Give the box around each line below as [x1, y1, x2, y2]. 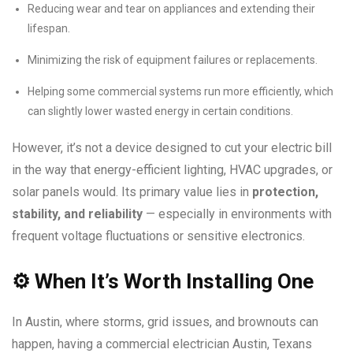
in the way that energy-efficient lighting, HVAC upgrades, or [12, 162, 333, 178]
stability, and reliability [12, 206, 143, 222]
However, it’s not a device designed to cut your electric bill [12, 140, 332, 156]
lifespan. [28, 22, 70, 35]
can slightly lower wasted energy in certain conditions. [28, 105, 293, 118]
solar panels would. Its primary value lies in [12, 184, 252, 200]
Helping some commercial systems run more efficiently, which [28, 85, 333, 98]
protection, [252, 184, 318, 200]
